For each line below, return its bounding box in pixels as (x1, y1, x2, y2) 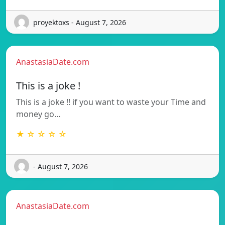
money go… (16, 108, 61, 120)
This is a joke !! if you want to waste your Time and (16, 96, 206, 108)
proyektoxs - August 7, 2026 (33, 17, 126, 27)
